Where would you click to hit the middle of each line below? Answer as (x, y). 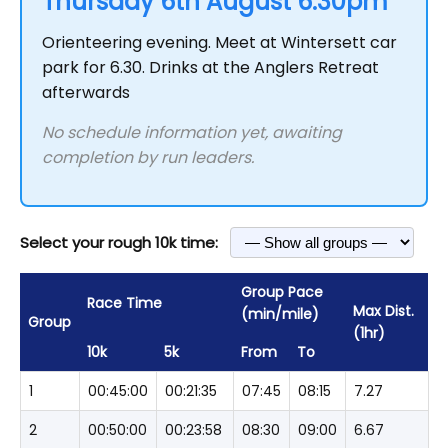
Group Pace (282, 292)
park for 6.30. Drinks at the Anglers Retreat (210, 67)
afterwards (86, 92)
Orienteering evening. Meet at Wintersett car (219, 42)
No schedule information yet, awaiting (192, 132)
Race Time (124, 303)
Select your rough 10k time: (119, 242)
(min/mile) (280, 314)
